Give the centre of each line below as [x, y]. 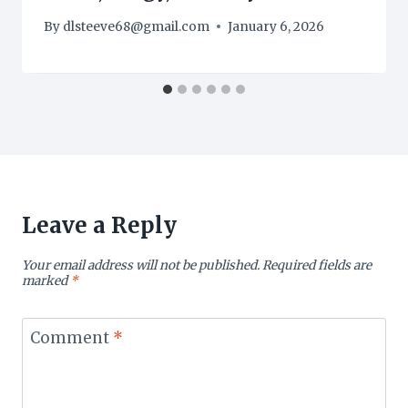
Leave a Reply [99, 225]
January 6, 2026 [276, 26]
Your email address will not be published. [141, 265]
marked [46, 280]
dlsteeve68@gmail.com [137, 26]
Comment [71, 338]
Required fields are [317, 265]
